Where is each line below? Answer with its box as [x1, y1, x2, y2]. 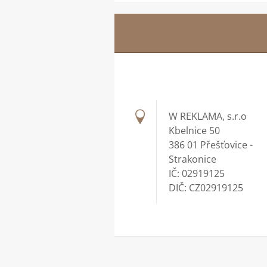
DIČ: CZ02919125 [169, 181, 243, 194]
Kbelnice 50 [169, 124, 220, 137]
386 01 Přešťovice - [169, 138, 253, 151]
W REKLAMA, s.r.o [169, 110, 247, 123]
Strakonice [169, 153, 216, 166]
